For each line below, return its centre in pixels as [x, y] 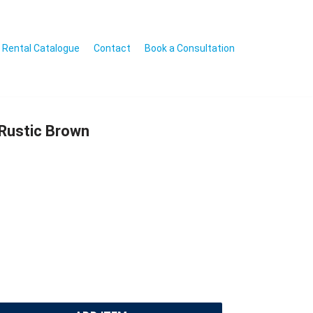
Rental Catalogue [41, 48]
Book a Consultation [190, 48]
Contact [112, 48]
